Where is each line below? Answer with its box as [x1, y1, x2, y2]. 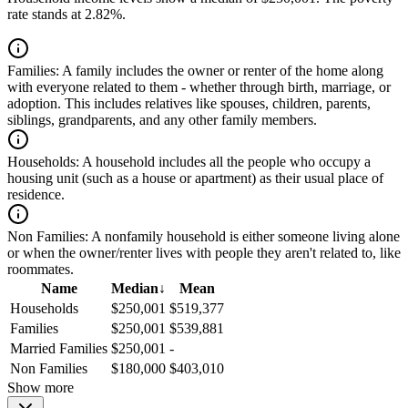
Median [111, 280, 158, 297]
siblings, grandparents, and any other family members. [7, 112, 317, 128]
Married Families [10, 341, 107, 357]
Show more [7, 380, 74, 396]
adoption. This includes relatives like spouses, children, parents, [7, 96, 371, 112]
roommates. [7, 261, 74, 278]
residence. [7, 187, 65, 203]
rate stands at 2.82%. [7, 6, 126, 23]
